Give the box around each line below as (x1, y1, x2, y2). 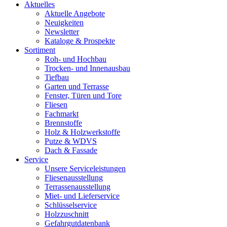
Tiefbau (45, 73, 69, 82)
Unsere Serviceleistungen (45, 164, 126, 173)
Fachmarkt (45, 109, 79, 119)
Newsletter (45, 27, 79, 36)
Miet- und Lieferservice (45, 192, 120, 201)
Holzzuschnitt (45, 210, 89, 219)
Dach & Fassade (45, 146, 97, 155)
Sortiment (24, 46, 55, 55)
